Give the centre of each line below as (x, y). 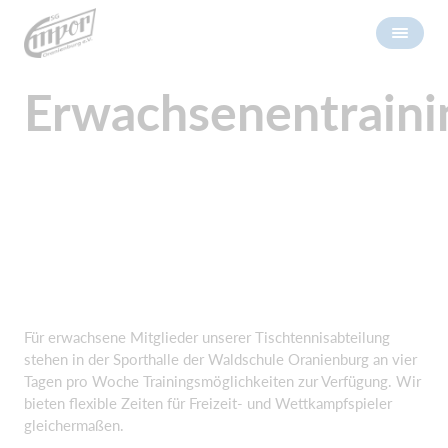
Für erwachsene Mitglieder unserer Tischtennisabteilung (207, 337)
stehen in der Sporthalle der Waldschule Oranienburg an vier (220, 359)
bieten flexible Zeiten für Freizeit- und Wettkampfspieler (208, 403)
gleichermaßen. (74, 425)
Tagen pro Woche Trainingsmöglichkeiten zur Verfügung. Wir (222, 381)
